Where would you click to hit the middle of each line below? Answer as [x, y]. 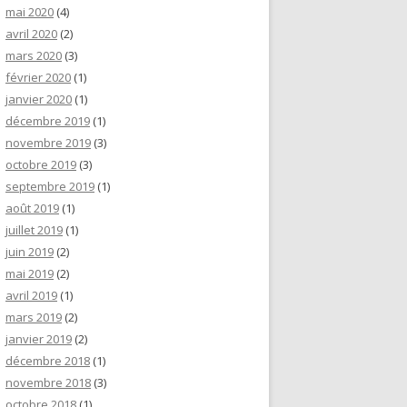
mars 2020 [34, 55]
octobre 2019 [41, 164]
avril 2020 [31, 34]
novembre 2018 [48, 382]
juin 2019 [30, 252]
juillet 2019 [34, 230]
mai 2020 [30, 12]
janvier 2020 [39, 99]
